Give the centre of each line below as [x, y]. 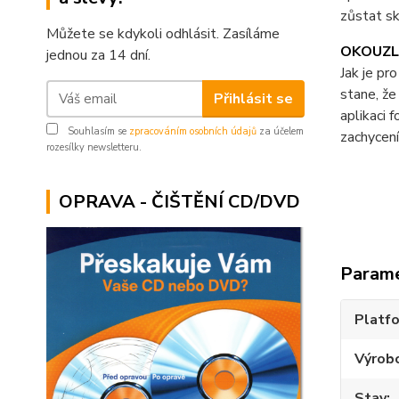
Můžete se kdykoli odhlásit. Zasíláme [163, 34]
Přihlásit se [253, 98]
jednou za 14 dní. [98, 55]
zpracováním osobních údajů [193, 131]
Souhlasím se [97, 131]
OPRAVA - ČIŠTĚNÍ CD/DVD [179, 202]
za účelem [280, 131]
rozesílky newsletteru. [94, 147]
